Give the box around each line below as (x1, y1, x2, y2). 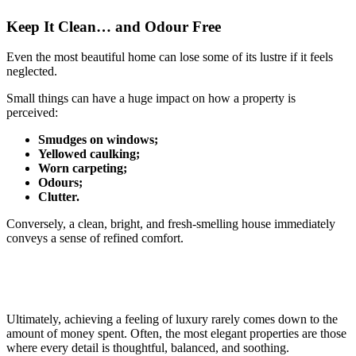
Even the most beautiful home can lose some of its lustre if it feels (6, 50, 333, 64)
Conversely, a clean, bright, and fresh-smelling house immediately (6, 217, 335, 231)
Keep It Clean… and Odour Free (6, 17, 221, 35)
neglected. (6, 64, 57, 79)
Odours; (38, 176, 83, 190)
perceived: (6, 106, 58, 120)
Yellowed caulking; (38, 147, 140, 161)
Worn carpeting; (38, 161, 127, 176)
